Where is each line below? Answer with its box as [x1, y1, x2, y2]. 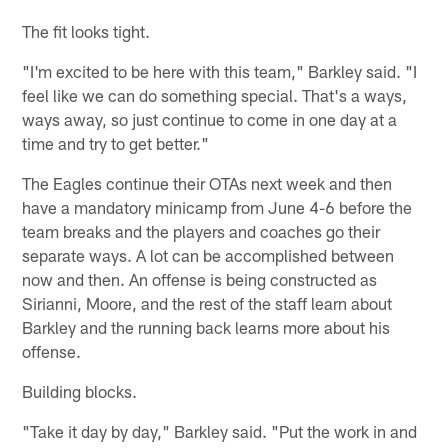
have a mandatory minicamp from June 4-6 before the [22, 196, 413, 217]
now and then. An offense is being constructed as [22, 268, 378, 289]
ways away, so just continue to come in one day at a [22, 108, 398, 129]
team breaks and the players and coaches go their [22, 220, 381, 241]
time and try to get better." [22, 132, 210, 153]
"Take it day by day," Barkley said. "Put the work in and [22, 420, 418, 441]
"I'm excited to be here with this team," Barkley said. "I [22, 60, 418, 81]
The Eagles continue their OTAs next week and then [22, 172, 393, 193]
